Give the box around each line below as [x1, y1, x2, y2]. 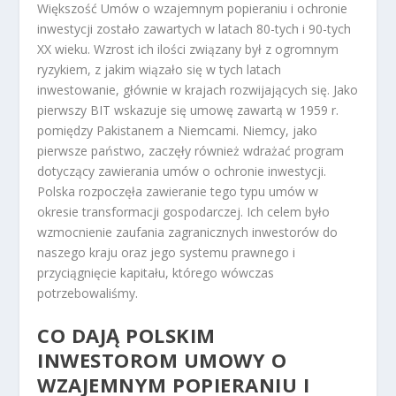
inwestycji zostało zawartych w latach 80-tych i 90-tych [37, 20, 352, 37]
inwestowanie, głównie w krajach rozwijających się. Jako [37, 81, 359, 98]
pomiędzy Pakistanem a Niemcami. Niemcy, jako [37, 122, 318, 139]
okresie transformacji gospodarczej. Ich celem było [37, 203, 331, 220]
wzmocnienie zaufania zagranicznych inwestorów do [37, 224, 339, 240]
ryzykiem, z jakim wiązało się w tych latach [37, 61, 282, 78]
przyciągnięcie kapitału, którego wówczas [37, 264, 275, 281]
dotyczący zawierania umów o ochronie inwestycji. [37, 163, 327, 179]
